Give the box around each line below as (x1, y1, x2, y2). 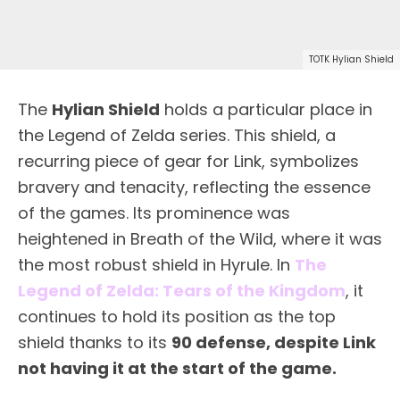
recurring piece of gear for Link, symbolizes (18, 149, 359, 172)
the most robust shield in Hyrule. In (18, 253, 295, 276)
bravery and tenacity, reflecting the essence (18, 175, 371, 198)
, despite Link (266, 330, 376, 354)
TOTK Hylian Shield (309, 52, 394, 66)
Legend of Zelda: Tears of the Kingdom (18, 279, 346, 302)
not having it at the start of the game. (18, 356, 337, 379)
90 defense (171, 330, 266, 354)
